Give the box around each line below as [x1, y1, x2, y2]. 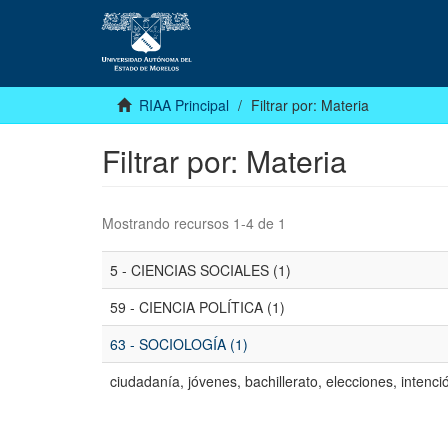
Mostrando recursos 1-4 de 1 [102, 213, 286, 234]
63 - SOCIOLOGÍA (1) [110, 334, 248, 355]
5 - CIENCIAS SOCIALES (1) [110, 260, 291, 281]
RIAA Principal [139, 95, 229, 116]
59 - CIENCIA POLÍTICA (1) [110, 297, 285, 318]
